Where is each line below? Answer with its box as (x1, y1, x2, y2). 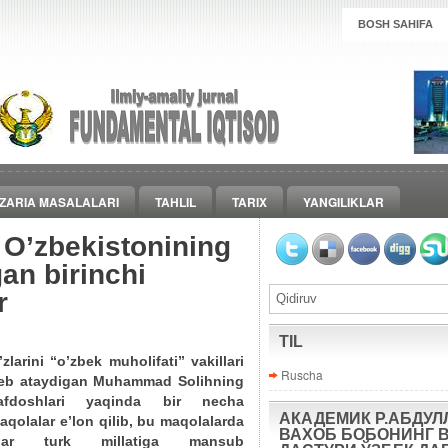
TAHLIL (155, 193, 196, 211)
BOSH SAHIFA (358, 18, 433, 30)
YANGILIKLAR (303, 193, 384, 211)
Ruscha (281, 366, 323, 383)
